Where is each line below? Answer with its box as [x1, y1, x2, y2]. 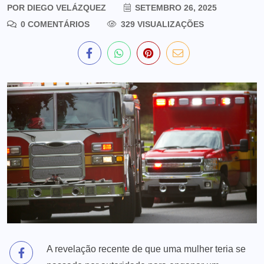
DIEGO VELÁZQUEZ [25, 3, 106, 13]
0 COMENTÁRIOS [18, 19, 90, 29]
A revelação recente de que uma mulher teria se [47, 243, 246, 254]
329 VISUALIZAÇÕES [118, 19, 204, 29]
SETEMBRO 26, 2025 [133, 3, 217, 13]
